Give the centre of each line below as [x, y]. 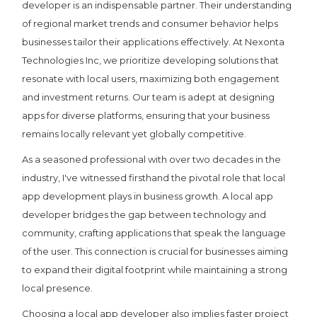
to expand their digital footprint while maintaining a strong [155, 269]
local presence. [58, 288]
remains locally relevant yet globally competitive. [134, 133]
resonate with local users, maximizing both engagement [151, 78]
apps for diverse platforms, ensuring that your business [146, 115]
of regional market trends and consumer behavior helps [150, 23]
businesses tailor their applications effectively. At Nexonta [154, 41]
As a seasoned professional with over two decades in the [152, 159]
